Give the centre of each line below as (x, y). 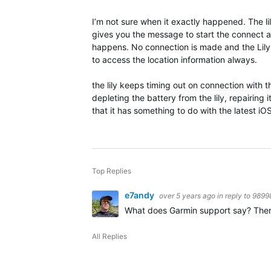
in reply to (235, 196)
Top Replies (112, 171)
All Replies (109, 236)
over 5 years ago (187, 196)
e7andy (140, 195)
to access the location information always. (176, 60)
